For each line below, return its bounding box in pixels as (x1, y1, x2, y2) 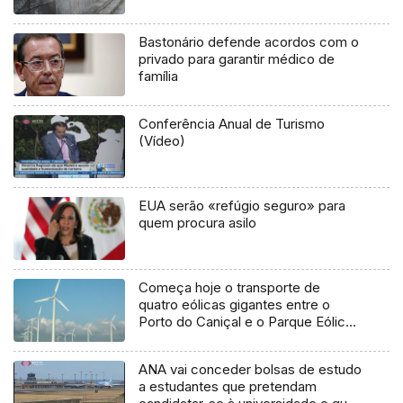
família (139, 67, 179, 85)
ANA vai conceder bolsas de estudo (139, 361, 363, 379)
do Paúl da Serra (139, 330, 240, 348)
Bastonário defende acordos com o (139, 33, 360, 51)
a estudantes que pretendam (139, 378, 318, 396)
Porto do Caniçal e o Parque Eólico (139, 313, 354, 331)
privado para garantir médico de (139, 50, 336, 68)
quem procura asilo (139, 214, 257, 232)
